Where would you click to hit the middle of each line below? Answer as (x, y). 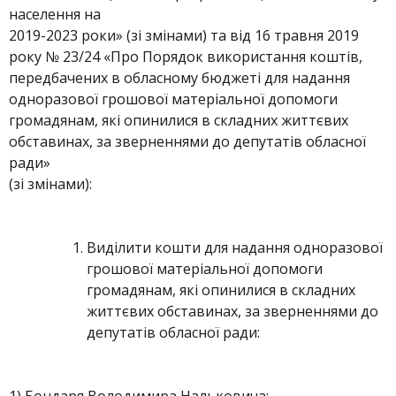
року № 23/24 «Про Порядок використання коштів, (186, 57)
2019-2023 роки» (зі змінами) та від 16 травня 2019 (184, 35)
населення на (55, 14)
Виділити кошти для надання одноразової (235, 247)
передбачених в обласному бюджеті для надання (179, 78)
